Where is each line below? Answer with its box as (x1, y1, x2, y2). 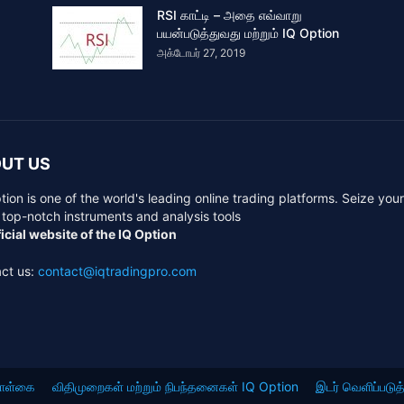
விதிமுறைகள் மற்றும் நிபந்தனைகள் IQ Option (52, 378, 298, 394)
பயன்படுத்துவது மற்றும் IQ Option (157, 25, 339, 41)
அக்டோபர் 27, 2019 (157, 46, 245, 60)
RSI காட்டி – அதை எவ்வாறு (157, 7, 302, 23)
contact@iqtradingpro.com (38, 263, 197, 279)
